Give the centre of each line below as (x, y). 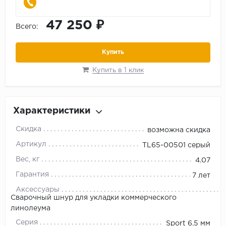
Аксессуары (38, 190)
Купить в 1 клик (118, 71)
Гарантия (32, 175)
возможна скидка (179, 130)
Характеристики (52, 111)
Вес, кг (27, 160)
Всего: (27, 27)
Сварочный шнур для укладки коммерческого (94, 198)
